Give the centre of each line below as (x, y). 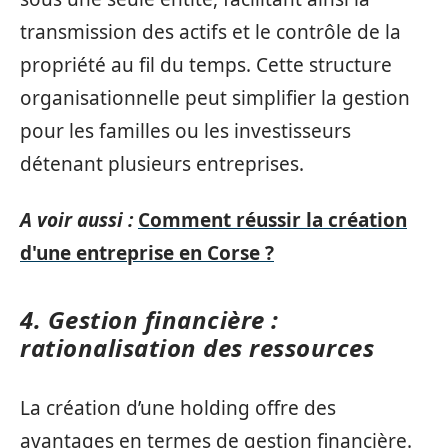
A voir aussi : (76, 219)
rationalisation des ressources (197, 347)
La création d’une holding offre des (178, 408)
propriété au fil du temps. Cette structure (206, 65)
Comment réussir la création (272, 219)
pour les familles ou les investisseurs (185, 131)
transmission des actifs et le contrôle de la (210, 32)
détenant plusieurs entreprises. (162, 164)
